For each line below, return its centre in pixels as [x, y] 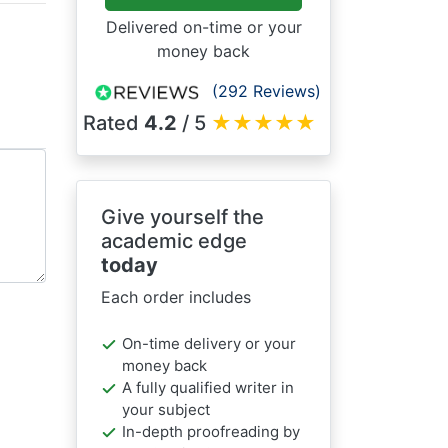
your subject [165, 409]
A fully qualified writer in [207, 387]
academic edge [174, 241]
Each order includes [176, 297]
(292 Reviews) [266, 91]
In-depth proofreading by [210, 431]
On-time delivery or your [208, 343]
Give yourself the [182, 217]
